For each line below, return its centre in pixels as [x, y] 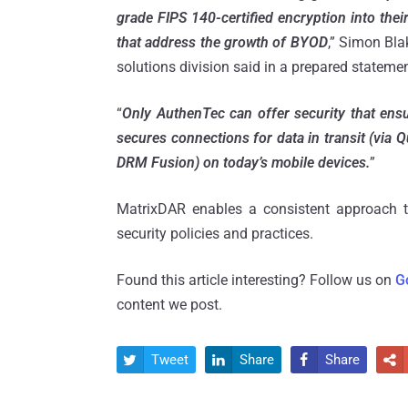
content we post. [169, 304]
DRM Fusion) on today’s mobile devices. [243, 162]
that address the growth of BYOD [222, 42]
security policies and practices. [215, 233]
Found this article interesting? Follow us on [256, 280]
